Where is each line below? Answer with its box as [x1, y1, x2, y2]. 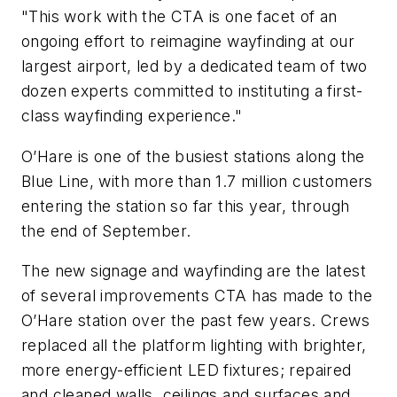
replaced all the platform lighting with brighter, [21, 336, 367, 355]
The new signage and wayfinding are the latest [21, 261, 366, 281]
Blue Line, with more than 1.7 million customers [21, 171, 373, 191]
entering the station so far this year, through [21, 196, 350, 215]
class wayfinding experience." [21, 106, 243, 126]
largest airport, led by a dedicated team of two [21, 57, 368, 76]
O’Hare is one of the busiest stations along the [21, 146, 365, 166]
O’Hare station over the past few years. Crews [21, 311, 370, 331]
